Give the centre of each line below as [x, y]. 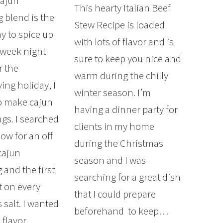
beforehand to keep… [121, 211]
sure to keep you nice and [127, 59]
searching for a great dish [127, 177]
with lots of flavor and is [124, 42]
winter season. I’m [112, 93]
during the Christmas [118, 143]
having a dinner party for [126, 110]
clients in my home [114, 126]
